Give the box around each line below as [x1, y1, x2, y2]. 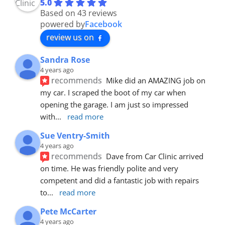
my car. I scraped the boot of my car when [40, 87, 186, 97]
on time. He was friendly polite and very [40, 163, 178, 173]
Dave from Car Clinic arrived [106, 151, 204, 161]
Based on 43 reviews [40, 7, 117, 19]
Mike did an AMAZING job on [106, 75, 206, 85]
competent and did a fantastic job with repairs [40, 175, 199, 185]
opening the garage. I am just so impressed [40, 99, 188, 109]
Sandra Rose [40, 54, 90, 65]
